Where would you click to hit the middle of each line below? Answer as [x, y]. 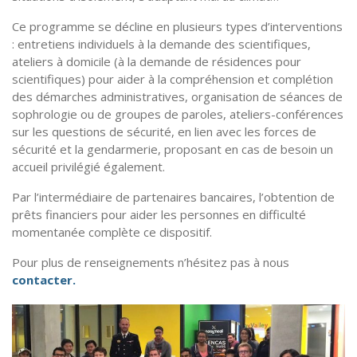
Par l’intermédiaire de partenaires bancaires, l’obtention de [173, 197]
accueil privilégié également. [88, 167]
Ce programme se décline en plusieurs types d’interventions [177, 26]
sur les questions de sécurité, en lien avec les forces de [164, 131]
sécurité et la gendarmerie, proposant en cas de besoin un [173, 149]
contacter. [44, 280]
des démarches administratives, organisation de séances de [177, 96]
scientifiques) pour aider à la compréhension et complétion [173, 79]
